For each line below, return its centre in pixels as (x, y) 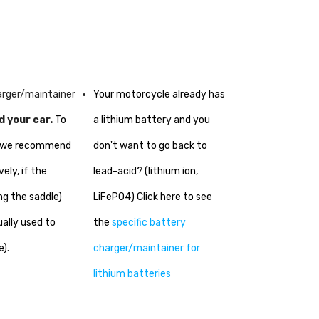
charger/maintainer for (146, 248)
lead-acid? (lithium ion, (145, 171)
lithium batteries (132, 273)
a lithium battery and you (151, 120)
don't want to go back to (150, 145)
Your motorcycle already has (159, 94)
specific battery (148, 222)
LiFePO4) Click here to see (152, 197)
